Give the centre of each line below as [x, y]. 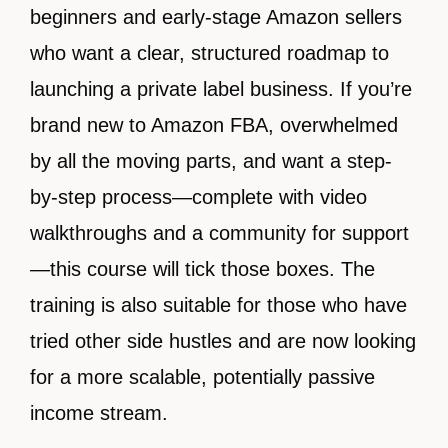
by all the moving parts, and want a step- [211, 161]
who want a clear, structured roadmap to [209, 53]
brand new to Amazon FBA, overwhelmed [214, 125]
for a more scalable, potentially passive [202, 377]
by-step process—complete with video [198, 197]
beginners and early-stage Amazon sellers [216, 17]
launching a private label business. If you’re [221, 89]
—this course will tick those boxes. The [202, 269]
